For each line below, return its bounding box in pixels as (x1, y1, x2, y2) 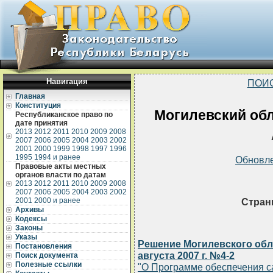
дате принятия (15, 119, 68, 127)
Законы (15, 224, 43, 232)
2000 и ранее (34, 196, 80, 205)
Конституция (15, 101, 61, 110)
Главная (15, 92, 45, 101)
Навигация (46, 77, 88, 86)
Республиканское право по (15, 110, 113, 119)
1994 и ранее (34, 153, 80, 161)
